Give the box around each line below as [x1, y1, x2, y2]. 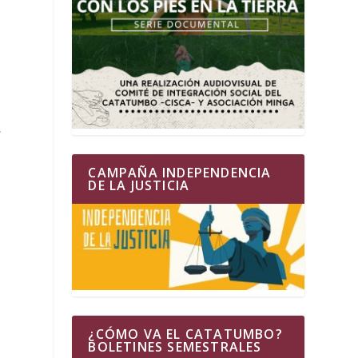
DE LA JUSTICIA [88, 176, 190, 194]
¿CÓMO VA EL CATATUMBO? [88, 324, 283, 343]
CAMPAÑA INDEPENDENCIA [88, 163, 272, 181]
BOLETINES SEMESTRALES [88, 337, 262, 356]
